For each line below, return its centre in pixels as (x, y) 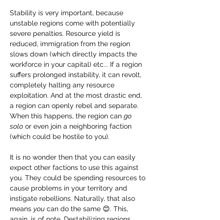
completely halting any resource (63, 85)
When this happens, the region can (67, 116)
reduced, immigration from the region (71, 43)
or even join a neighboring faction (78, 126)
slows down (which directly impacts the (74, 54)
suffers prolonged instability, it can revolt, (77, 74)
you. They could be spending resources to (79, 178)
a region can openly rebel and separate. (75, 105)
